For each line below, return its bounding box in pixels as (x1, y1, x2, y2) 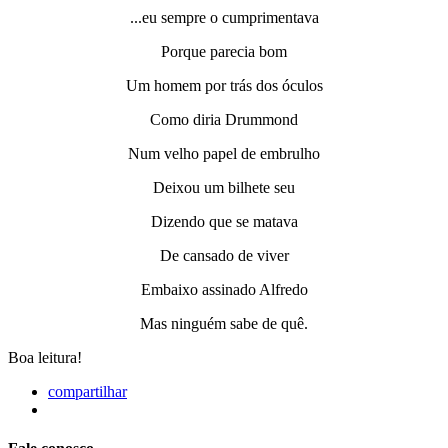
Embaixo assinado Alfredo (140, 281, 308, 299)
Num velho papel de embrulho (128, 145, 320, 163)
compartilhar (48, 383, 127, 401)
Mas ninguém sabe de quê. (140, 315, 308, 333)
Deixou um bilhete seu (153, 179, 295, 197)
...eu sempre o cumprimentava (129, 9, 319, 27)
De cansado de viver (159, 247, 289, 265)
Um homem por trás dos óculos (125, 77, 323, 95)
